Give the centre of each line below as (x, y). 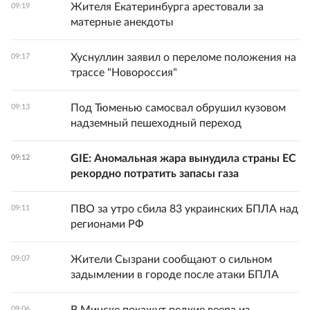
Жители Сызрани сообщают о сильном (171, 259)
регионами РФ (107, 224)
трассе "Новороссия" (124, 73)
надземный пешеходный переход (156, 123)
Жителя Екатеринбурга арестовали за (167, 7)
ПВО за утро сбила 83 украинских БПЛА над (184, 209)
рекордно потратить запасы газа (155, 174)
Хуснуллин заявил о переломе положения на (183, 57)
